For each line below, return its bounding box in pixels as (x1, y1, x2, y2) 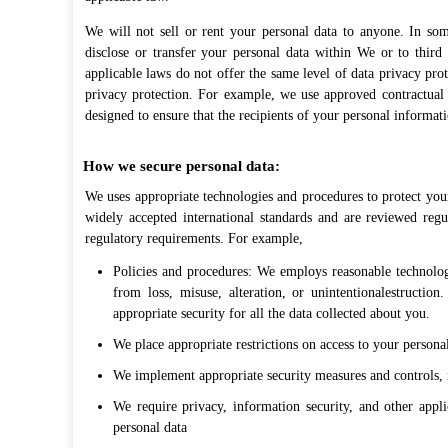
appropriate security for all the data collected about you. (113, 306, 430, 321)
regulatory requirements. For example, (85, 231, 303, 246)
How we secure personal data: (83, 158, 280, 174)
